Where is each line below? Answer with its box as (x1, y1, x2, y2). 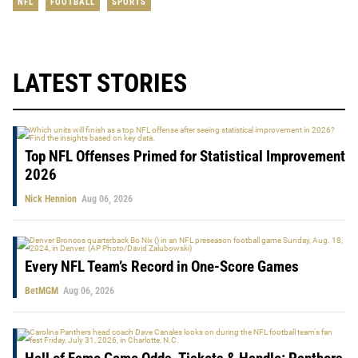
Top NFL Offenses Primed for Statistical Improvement (25, 147, 345, 166)
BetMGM (25, 285, 58, 297)
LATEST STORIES (13, 68, 187, 99)
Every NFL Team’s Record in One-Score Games (25, 257, 299, 276)
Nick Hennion (25, 193, 77, 205)
